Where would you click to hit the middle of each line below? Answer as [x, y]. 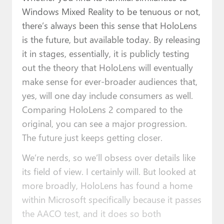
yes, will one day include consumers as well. [107, 95]
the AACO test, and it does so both [91, 213]
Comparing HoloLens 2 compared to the [102, 109]
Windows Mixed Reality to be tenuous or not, [111, 11]
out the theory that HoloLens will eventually [107, 67]
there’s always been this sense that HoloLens [109, 25]
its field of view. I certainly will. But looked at [109, 171]
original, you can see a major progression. [104, 123]
